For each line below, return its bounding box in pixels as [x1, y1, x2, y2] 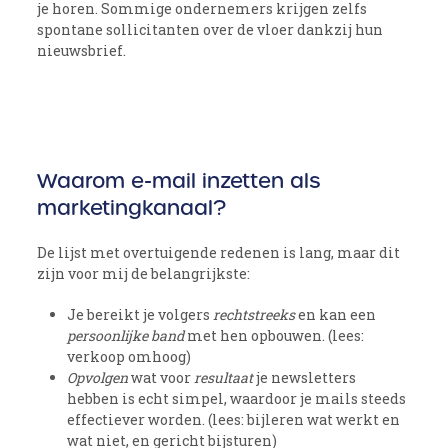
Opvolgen [67, 367, 129, 387]
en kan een [298, 304, 377, 324]
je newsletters [253, 367, 357, 387]
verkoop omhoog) [67, 346, 192, 366]
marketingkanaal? [37, 194, 227, 221]
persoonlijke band [67, 325, 185, 345]
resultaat [194, 367, 254, 387]
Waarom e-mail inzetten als [37, 167, 322, 194]
